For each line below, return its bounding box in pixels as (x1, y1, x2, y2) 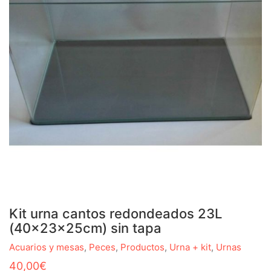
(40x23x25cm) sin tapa (9, 220, 162, 236)
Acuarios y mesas (9, 241, 84, 253)
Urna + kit (169, 241, 211, 253)
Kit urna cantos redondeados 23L (9, 205, 222, 221)
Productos (120, 241, 165, 253)
